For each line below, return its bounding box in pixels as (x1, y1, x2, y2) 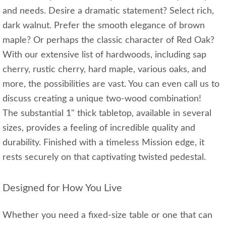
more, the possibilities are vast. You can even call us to (3, 80, 219, 89)
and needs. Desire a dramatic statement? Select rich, (3, 7, 214, 16)
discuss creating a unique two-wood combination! (3, 94, 206, 104)
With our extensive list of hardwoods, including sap (3, 50, 206, 60)
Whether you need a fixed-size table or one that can (3, 211, 212, 220)
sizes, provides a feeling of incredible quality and (3, 124, 195, 133)
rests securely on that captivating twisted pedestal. (3, 153, 206, 162)
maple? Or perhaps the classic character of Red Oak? (3, 36, 214, 45)
